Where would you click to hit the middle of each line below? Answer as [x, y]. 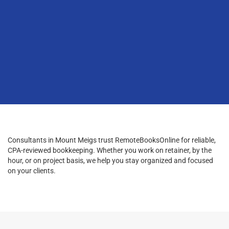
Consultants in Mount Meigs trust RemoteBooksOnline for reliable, [112, 140]
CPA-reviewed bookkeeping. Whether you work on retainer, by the [110, 150]
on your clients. [32, 170]
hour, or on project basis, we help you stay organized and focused [110, 160]
